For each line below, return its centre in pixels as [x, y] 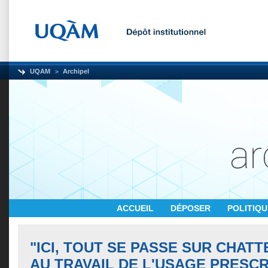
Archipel [76, 71]
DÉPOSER [192, 208]
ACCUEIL [136, 208]
